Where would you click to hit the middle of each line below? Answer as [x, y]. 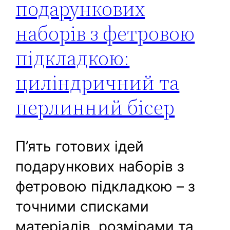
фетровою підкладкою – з [106, 187]
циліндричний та [98, 83]
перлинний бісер [95, 108]
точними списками [82, 207]
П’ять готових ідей [80, 147]
